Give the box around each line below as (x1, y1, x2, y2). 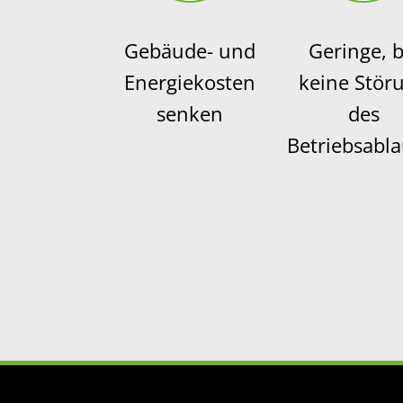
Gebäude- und (123, 36, 255, 64)
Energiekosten (123, 67, 255, 95)
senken (156, 99, 223, 127)
